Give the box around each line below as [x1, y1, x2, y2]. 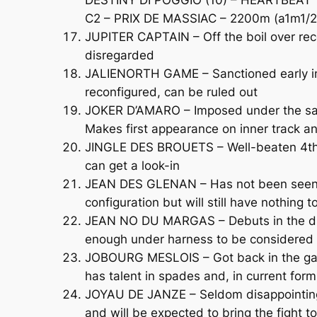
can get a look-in [85, 158, 180, 173]
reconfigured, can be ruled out [85, 84, 258, 99]
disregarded [85, 47, 154, 62]
